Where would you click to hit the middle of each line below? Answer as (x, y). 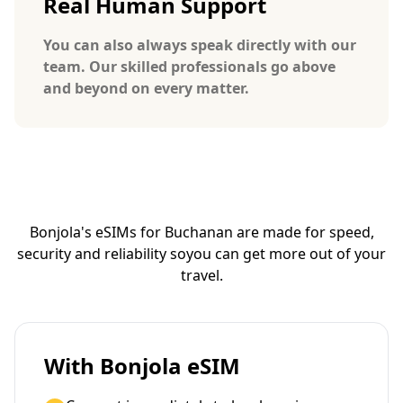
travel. (201, 275)
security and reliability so (102, 254)
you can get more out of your (286, 254)
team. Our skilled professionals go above (189, 67)
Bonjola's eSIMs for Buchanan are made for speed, (201, 232)
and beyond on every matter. (146, 88)
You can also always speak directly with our (200, 45)
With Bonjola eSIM (142, 366)
